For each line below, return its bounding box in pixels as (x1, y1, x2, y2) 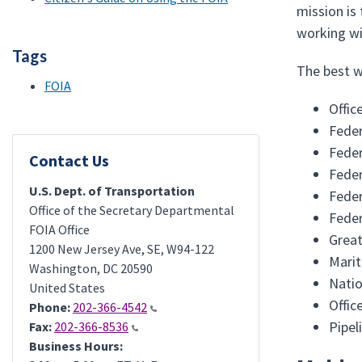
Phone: (29, 299, 70, 315)
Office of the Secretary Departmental (29, 202, 234, 218)
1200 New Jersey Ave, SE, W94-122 (29, 241, 214, 257)
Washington (29, 260, 97, 276)
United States (29, 280, 105, 296)
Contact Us (29, 150, 109, 170)
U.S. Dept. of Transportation (29, 183, 195, 199)
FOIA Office (29, 221, 90, 238)
